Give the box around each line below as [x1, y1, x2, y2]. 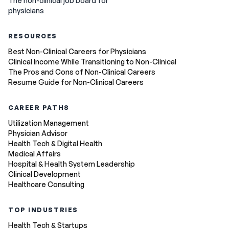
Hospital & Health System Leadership [8, 159, 135, 168]
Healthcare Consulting [8, 180, 84, 189]
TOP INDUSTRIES [8, 206, 78, 214]
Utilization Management [8, 119, 89, 127]
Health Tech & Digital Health [8, 139, 102, 148]
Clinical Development [8, 170, 81, 178]
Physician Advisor [8, 129, 67, 138]
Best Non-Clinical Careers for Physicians [8, 47, 146, 56]
